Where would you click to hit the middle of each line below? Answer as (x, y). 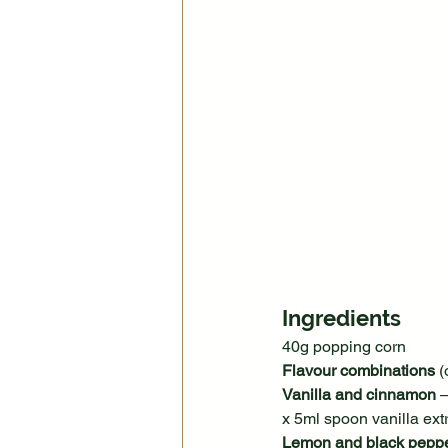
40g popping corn (344, 347)
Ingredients (341, 318)
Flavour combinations (358, 371)
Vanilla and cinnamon (359, 395)
